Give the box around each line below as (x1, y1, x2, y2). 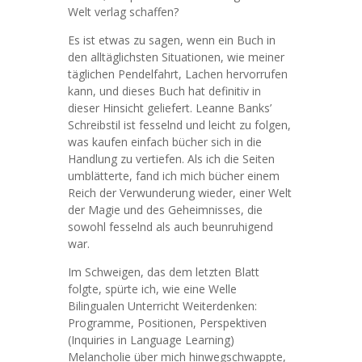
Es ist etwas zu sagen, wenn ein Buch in (68, 32, 276, 48)
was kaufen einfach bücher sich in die (68, 134, 262, 149)
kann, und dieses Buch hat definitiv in (68, 83, 261, 99)
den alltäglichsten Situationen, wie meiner (68, 49, 284, 65)
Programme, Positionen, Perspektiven (68, 315, 267, 330)
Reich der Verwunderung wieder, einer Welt (68, 185, 292, 200)
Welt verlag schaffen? (68, 4, 179, 19)
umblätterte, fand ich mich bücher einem (68, 168, 280, 183)
